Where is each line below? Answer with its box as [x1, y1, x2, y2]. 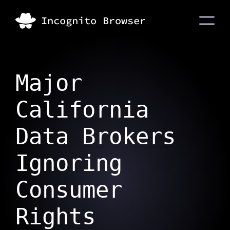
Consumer [15, 177, 122, 203]
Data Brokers [15, 123, 176, 149]
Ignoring [15, 150, 122, 176]
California [15, 97, 149, 123]
